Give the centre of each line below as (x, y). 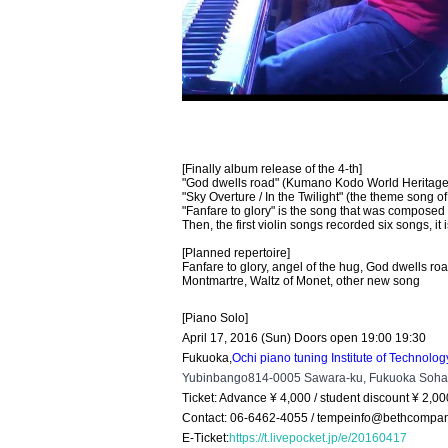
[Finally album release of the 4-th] (272, 169)
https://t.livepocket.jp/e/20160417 (318, 438)
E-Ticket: (205, 438)
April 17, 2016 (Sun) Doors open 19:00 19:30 (304, 338)
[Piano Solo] (215, 318)
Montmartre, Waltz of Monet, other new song (301, 281)
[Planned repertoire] (236, 253)
